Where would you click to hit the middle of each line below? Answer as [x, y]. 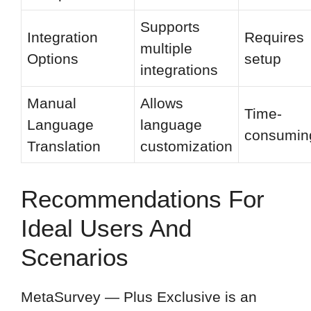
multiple [166, 48]
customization [186, 146]
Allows [162, 103]
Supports [170, 26]
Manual [52, 103]
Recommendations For [143, 199]
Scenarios [75, 258]
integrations [179, 69]
